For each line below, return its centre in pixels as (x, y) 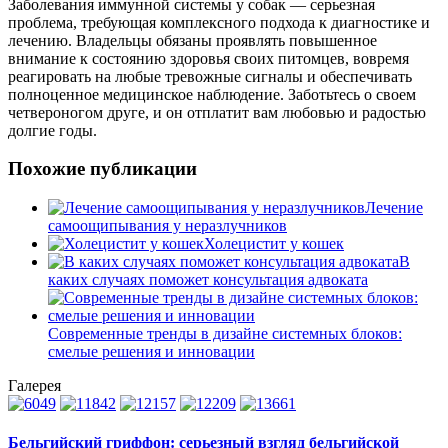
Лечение (394, 207)
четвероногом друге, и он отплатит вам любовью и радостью (217, 112)
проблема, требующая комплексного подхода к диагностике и (219, 22)
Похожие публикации (102, 169)
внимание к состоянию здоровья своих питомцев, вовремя (208, 58)
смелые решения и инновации (151, 351)
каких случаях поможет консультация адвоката (208, 279)
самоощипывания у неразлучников (167, 225)
